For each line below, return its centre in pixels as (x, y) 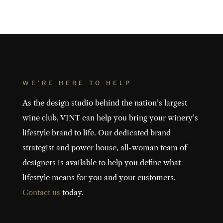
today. (72, 192)
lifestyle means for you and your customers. (99, 177)
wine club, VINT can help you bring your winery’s (110, 117)
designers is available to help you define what (101, 162)
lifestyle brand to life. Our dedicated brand (96, 132)
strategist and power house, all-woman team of (104, 147)
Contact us (41, 192)
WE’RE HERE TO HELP (77, 83)
